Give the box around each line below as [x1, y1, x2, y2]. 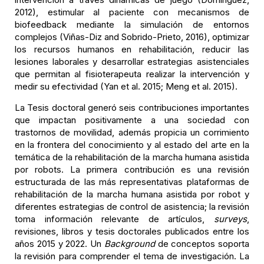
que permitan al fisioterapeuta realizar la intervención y [15, 68, 249, 80]
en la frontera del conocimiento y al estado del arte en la [15, 139, 249, 150]
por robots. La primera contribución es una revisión [15, 164, 249, 175]
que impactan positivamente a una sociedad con [15, 114, 249, 126]
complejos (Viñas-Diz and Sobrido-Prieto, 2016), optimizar [15, 31, 249, 42]
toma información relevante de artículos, [15, 213, 214, 225]
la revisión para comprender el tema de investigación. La [15, 250, 249, 262]
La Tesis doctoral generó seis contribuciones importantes [15, 102, 249, 113]
